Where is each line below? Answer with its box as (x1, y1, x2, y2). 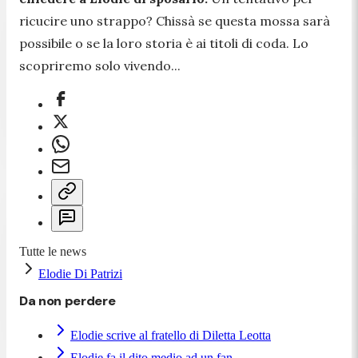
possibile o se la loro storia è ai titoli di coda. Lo (19, 34, 308, 51)
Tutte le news (19, 244, 86, 258)
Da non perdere (19, 292, 116, 309)
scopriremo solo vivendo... (19, 57, 181, 74)
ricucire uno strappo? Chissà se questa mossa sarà (19, 12, 330, 29)
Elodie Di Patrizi (38, 266, 122, 280)
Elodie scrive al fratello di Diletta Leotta (70, 328, 271, 342)
